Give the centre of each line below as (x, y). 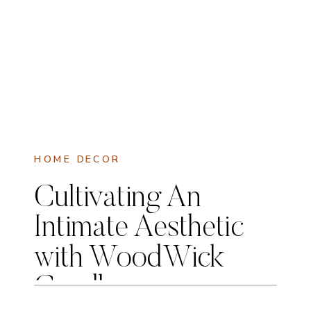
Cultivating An (118, 199)
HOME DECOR (77, 159)
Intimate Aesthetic (139, 229)
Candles (82, 289)
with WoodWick (129, 259)
